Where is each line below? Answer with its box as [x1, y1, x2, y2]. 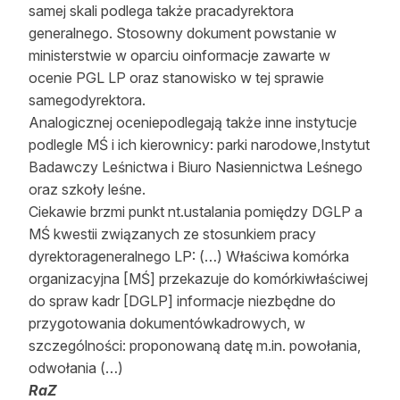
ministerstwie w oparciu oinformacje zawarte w [29, 46, 330, 64]
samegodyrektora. [29, 91, 146, 109]
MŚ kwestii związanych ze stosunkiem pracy [29, 225, 316, 243]
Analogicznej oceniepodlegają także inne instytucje [29, 113, 357, 131]
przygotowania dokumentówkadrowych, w [29, 314, 305, 332]
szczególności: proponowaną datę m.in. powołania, [29, 337, 361, 354]
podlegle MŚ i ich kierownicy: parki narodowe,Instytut [29, 136, 370, 154]
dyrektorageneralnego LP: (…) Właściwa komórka [29, 247, 349, 265]
